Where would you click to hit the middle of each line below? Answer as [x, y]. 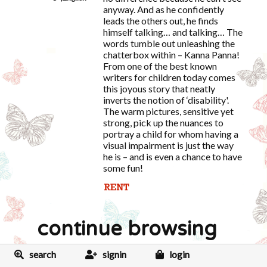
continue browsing [127, 229]
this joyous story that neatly [159, 89]
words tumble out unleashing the [169, 43]
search [42, 254]
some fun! [123, 168]
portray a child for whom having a [170, 134]
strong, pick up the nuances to [163, 122]
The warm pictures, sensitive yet [168, 111]
